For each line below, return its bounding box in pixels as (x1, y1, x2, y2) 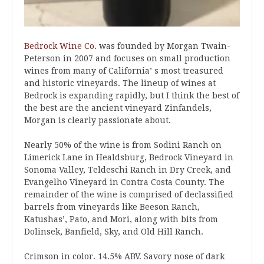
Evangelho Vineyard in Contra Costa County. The (24, 177, 225, 187)
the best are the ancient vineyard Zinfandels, (24, 103, 212, 113)
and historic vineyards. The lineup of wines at (24, 78, 216, 88)
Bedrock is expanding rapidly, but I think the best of (24, 91, 239, 100)
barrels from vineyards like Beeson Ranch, (24, 202, 200, 212)
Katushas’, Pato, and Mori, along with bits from (24, 214, 218, 224)
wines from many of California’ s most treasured (24, 66, 223, 75)
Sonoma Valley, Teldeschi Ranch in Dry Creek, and (24, 165, 231, 174)
